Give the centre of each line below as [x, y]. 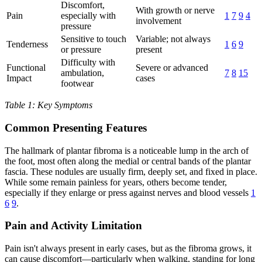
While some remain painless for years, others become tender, [116, 182]
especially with [88, 16]
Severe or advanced [172, 68]
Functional [26, 68]
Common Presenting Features [76, 127]
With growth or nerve [175, 11]
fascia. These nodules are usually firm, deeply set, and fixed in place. [131, 171]
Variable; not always [173, 39]
